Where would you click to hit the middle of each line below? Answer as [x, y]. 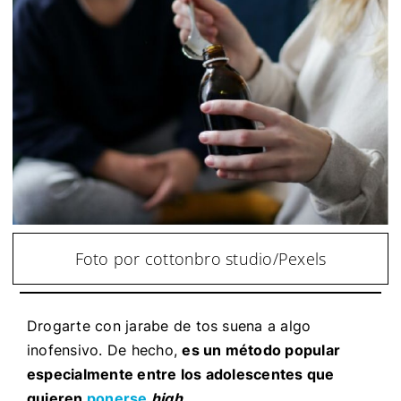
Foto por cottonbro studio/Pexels [200, 258]
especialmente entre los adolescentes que [180, 374]
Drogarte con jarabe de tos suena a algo [169, 325]
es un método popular [261, 350]
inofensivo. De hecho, [104, 350]
